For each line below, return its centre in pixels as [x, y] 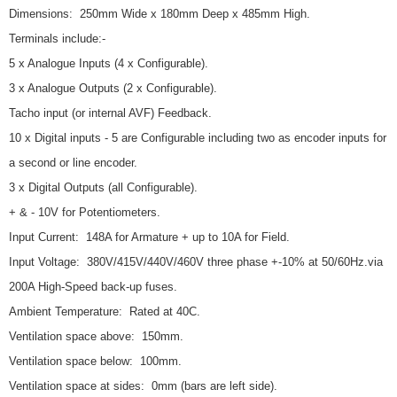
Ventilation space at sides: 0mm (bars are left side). [143, 385]
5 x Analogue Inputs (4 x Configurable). [109, 63]
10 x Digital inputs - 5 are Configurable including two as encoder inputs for [198, 137]
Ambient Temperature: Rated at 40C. [105, 311]
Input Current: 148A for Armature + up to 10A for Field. [149, 237]
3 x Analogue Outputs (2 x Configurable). [113, 88]
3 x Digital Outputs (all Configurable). [103, 187]
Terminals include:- [57, 38]
